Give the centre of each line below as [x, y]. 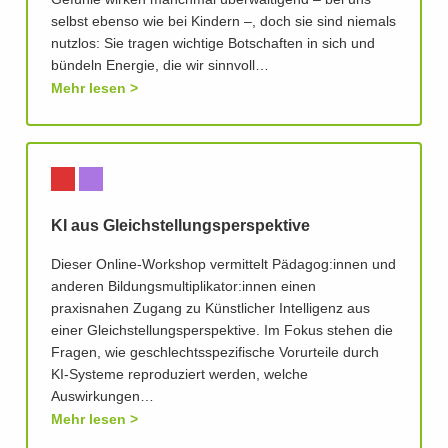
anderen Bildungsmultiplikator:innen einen [183, 287]
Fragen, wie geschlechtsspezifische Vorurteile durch [215, 353]
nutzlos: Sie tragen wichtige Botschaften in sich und [213, 44]
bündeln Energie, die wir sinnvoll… [160, 66]
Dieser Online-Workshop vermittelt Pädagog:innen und [223, 265]
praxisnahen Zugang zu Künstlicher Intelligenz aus [210, 309]
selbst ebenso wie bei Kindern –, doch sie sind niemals [223, 22]
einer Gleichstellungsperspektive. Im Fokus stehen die [222, 331]
